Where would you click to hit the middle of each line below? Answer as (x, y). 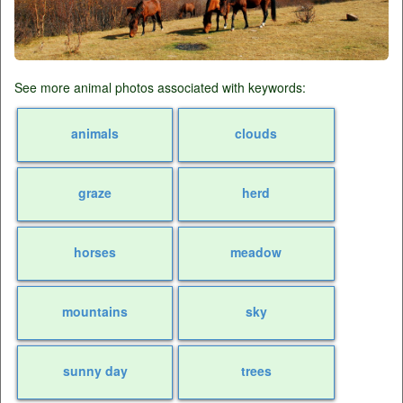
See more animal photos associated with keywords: (160, 87)
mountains (95, 311)
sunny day (95, 371)
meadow (256, 252)
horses (95, 252)
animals (95, 133)
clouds (256, 133)
